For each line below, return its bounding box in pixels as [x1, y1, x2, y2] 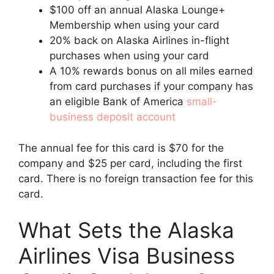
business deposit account [50, 111, 176, 123]
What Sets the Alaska [18, 217, 234, 243]
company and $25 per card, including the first [18, 157, 242, 169]
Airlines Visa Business [18, 243, 235, 268]
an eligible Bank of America [50, 95, 187, 108]
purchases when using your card [50, 50, 209, 62]
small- [187, 95, 217, 108]
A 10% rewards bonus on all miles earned [50, 65, 253, 77]
